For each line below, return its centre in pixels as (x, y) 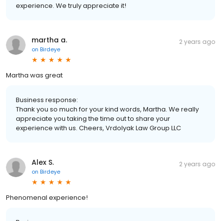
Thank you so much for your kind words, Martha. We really (107, 109)
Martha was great (34, 75)
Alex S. (43, 162)
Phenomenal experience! (47, 198)
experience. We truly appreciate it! (71, 6)
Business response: (47, 100)
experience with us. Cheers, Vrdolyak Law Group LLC (98, 128)
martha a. (49, 40)
